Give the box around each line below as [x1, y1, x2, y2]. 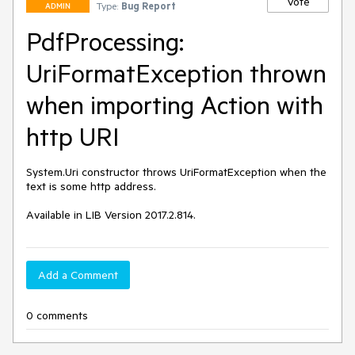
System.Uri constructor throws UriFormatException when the [26, 165, 326, 179]
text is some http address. [26, 179, 156, 193]
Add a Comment [38, 268, 118, 282]
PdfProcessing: [26, 25, 184, 57]
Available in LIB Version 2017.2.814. [26, 208, 196, 222]
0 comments [26, 308, 88, 323]
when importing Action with [26, 89, 323, 120]
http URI [26, 120, 119, 152]
